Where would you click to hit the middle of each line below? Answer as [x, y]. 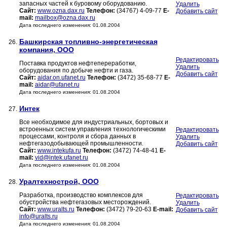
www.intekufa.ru [59, 151]
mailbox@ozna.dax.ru [65, 18]
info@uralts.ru [38, 217]
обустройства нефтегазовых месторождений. [85, 202]
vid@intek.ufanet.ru [61, 158]
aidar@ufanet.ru [57, 85]
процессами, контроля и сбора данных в [77, 137]
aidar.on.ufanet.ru [61, 78]
